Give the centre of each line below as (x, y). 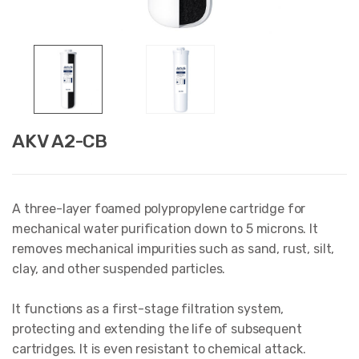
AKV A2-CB (60, 141)
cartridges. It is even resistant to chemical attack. (159, 349)
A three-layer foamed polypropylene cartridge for (159, 208)
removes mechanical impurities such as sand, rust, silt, (173, 248)
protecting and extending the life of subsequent (157, 329)
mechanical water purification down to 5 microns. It (165, 228)
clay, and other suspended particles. (119, 268)
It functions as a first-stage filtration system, (148, 309)
